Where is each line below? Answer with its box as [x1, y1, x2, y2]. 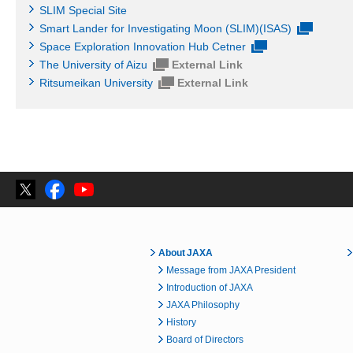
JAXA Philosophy [166, 299, 240, 310]
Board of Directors [166, 333, 243, 345]
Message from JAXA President [166, 264, 295, 276]
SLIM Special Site [39, 3, 127, 17]
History [166, 316, 196, 328]
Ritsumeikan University [39, 76, 153, 89]
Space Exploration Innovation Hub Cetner [39, 39, 246, 53]
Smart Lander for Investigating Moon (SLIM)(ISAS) [39, 21, 292, 35]
